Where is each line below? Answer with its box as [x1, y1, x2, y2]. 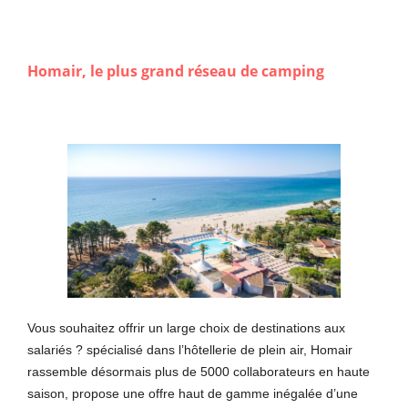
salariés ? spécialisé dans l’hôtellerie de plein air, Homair [27, 342, 352, 357]
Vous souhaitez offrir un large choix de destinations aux [27, 320, 345, 335]
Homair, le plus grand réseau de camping [27, 61, 324, 81]
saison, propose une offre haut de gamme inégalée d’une [27, 385, 358, 401]
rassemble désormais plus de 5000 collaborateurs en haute [27, 363, 370, 379]
